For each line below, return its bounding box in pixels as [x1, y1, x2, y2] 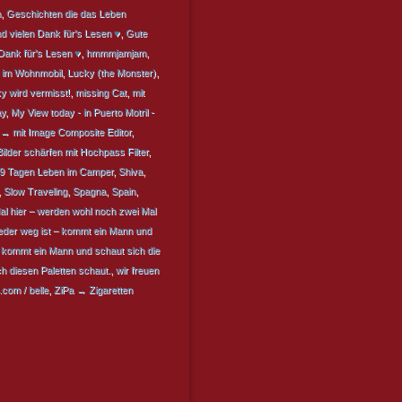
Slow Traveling [4, 186, 67, 197]
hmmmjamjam [86, 48, 146, 58]
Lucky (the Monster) [67, 67, 156, 78]
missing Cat [75, 87, 127, 98]
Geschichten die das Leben [6, 8, 126, 19]
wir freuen [116, 265, 159, 275]
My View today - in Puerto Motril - [11, 107, 154, 118]
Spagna [73, 186, 106, 197]
